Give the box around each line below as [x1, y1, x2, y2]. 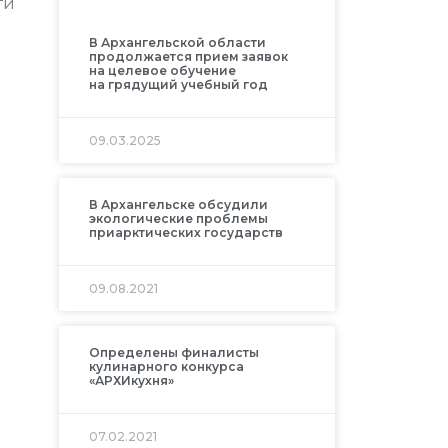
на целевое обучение [88, 62, 236, 78]
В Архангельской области [88, 34, 266, 50]
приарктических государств [88, 224, 283, 240]
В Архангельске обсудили [88, 196, 268, 212]
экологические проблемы [88, 210, 268, 226]
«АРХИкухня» [88, 372, 174, 388]
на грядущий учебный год [88, 76, 268, 92]
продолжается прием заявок [88, 48, 288, 64]
